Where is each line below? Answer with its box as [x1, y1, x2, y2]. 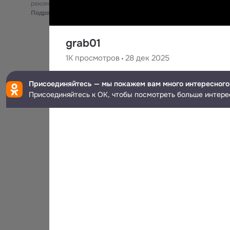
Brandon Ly [92, 78, 135, 88]
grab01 [66, 36, 101, 50]
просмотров [73, 53, 120, 64]
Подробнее [31, 9, 64, 17]
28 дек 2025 [125, 53, 169, 64]
